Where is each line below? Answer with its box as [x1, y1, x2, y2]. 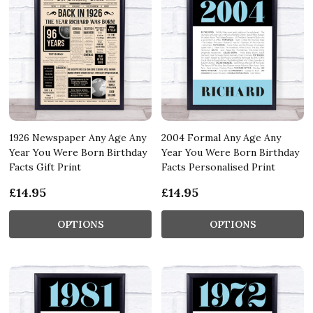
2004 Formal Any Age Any [161, 131, 281, 144]
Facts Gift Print [9, 160, 81, 173]
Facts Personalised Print [161, 160, 275, 173]
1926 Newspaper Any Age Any [9, 131, 146, 144]
